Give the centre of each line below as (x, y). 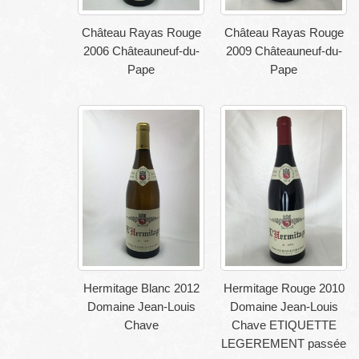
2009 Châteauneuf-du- (284, 51)
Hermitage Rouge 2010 (284, 288)
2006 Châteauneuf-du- (141, 51)
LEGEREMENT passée (284, 343)
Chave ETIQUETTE (284, 325)
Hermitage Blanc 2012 (141, 288)
